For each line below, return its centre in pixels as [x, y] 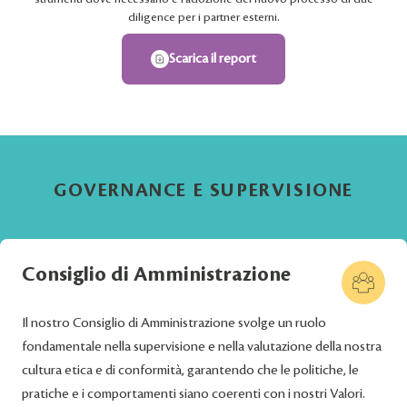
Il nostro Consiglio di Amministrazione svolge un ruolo [174, 323]
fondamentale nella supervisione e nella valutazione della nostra [202, 347]
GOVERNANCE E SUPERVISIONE [203, 191]
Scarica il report [213, 59]
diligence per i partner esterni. [203, 18]
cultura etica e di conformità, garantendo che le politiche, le [190, 371]
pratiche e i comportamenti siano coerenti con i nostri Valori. [194, 394]
